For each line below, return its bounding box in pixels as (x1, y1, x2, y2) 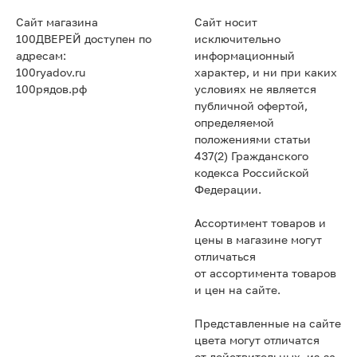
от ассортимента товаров (194, 268, 336, 280)
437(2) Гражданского (194, 151, 308, 163)
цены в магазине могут (194, 234, 322, 246)
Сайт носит (194, 17, 257, 29)
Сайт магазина (16, 17, 98, 29)
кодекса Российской (194, 167, 309, 179)
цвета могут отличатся (194, 335, 320, 347)
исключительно (194, 33, 280, 45)
